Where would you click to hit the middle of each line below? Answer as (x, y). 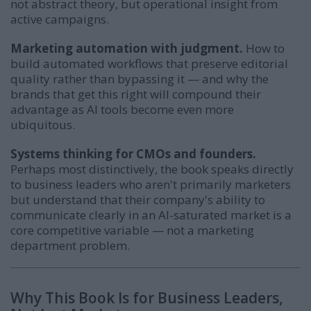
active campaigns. (60, 19)
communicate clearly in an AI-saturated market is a (151, 215)
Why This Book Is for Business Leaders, (147, 297)
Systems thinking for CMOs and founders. (133, 153)
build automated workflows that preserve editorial (149, 63)
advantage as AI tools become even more (122, 109)
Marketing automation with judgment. (127, 48)
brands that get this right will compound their (136, 94)
